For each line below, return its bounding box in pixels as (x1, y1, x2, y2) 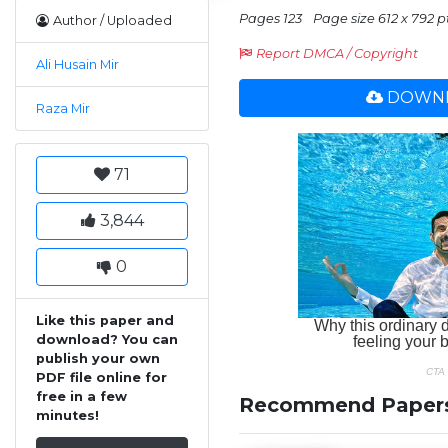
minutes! (36, 408, 99, 423)
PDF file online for (36, 370, 167, 385)
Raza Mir (36, 101, 90, 116)
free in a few (36, 389, 127, 404)
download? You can (36, 332, 178, 347)
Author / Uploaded (53, 13, 172, 28)
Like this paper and (36, 313, 174, 328)
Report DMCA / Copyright (256, 46, 418, 61)
